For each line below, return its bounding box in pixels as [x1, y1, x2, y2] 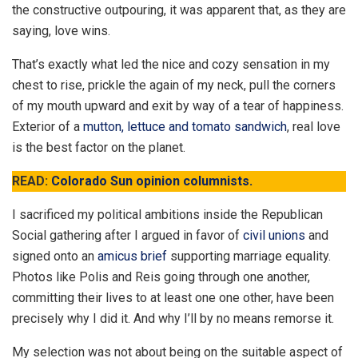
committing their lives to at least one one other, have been [12, 289, 334, 305]
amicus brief [97, 248, 167, 264]
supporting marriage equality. [167, 248, 331, 264]
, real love [287, 118, 340, 134]
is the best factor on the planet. [12, 139, 185, 155]
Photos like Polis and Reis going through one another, [12, 268, 310, 284]
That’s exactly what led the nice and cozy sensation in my [12, 56, 330, 72]
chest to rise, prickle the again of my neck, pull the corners [12, 77, 336, 93]
